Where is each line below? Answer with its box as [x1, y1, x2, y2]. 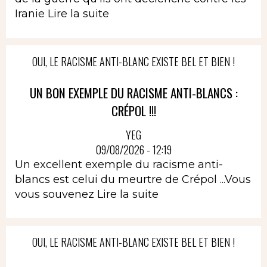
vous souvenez [15, 187, 97, 201]
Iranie [15, 7, 48, 21]
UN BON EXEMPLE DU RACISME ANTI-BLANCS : [29, 83, 238, 103]
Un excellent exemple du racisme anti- [15, 157, 223, 171]
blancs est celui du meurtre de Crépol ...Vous [15, 172, 251, 186]
